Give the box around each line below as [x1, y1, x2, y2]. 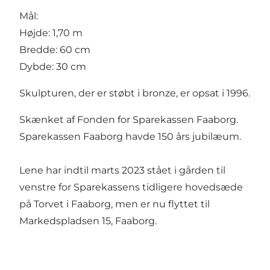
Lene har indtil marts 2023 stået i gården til [19, 164, 225, 176]
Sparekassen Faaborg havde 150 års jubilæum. [19, 130, 241, 142]
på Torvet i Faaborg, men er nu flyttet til [19, 198, 210, 210]
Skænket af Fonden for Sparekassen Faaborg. [19, 113, 238, 125]
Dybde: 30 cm [19, 60, 86, 72]
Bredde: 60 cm [19, 43, 90, 55]
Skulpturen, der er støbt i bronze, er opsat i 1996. [19, 87, 250, 99]
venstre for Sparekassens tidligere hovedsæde [19, 181, 243, 193]
